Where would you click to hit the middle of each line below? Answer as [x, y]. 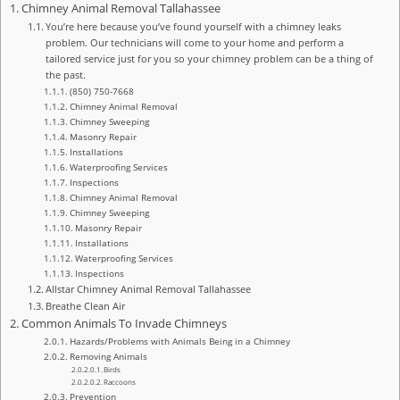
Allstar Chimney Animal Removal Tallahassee [149, 289]
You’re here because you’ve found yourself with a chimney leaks [194, 27]
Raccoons [120, 382]
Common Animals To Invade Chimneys [124, 324]
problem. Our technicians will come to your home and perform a [195, 43]
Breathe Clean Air [86, 306]
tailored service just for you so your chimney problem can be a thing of [210, 59]
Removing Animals [108, 357]
